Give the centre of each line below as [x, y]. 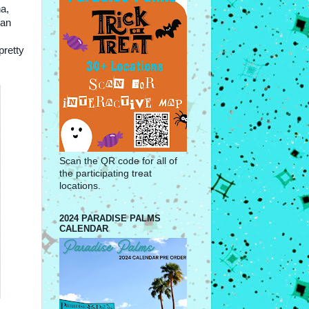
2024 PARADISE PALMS [110, 218]
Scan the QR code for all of [118, 161]
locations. [80, 186]
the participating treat [106, 173]
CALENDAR [84, 228]
